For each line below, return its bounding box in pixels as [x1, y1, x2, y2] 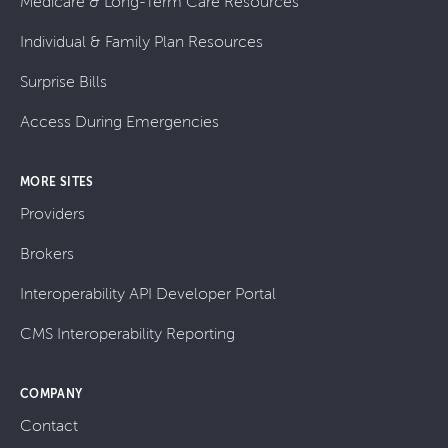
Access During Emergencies [20, 112, 219, 131]
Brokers [20, 244, 74, 263]
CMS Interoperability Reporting [20, 324, 235, 343]
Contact [20, 416, 78, 435]
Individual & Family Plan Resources [20, 32, 263, 51]
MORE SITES [20, 175, 94, 189]
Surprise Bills [20, 72, 107, 91]
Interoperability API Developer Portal [20, 284, 276, 303]
